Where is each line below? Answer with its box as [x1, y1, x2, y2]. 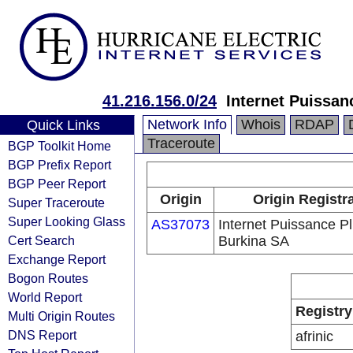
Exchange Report [8, 252, 106, 266]
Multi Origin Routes [8, 309, 115, 323]
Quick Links [26, 117, 100, 133]
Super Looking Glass [8, 214, 125, 229]
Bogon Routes [8, 271, 88, 285]
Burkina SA [218, 233, 289, 249]
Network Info [147, 117, 227, 132]
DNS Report [8, 328, 76, 342]
